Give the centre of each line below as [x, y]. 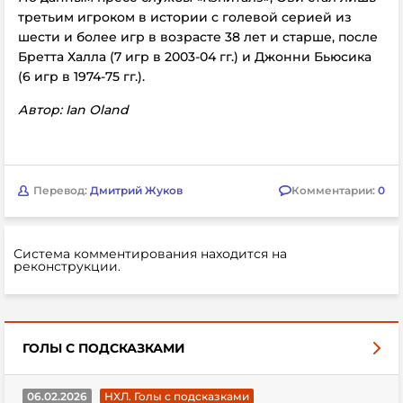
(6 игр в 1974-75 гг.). [81, 76]
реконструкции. [67, 266]
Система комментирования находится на [150, 253]
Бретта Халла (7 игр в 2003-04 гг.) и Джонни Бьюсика [195, 56]
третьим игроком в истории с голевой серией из [185, 17]
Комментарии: [335, 190]
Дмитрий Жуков [136, 190]
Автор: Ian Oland [73, 109]
